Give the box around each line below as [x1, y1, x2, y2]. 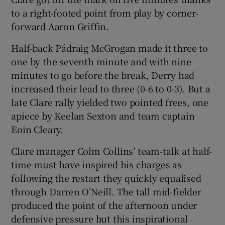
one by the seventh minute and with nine [11, 54, 191, 68]
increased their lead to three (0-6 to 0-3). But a [11, 81, 210, 95]
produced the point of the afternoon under [11, 198, 197, 211]
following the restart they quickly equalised [11, 171, 201, 184]
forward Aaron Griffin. [11, 19, 109, 33]
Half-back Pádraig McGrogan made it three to [11, 41, 208, 54]
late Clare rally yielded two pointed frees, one [11, 95, 209, 108]
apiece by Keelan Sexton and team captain [11, 108, 195, 122]
